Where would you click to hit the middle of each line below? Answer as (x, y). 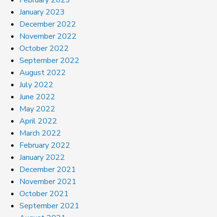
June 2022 (37, 97)
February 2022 (45, 145)
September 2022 (49, 60)
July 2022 (36, 85)
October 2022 (44, 48)
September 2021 (49, 206)
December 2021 (48, 169)
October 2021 (44, 194)
